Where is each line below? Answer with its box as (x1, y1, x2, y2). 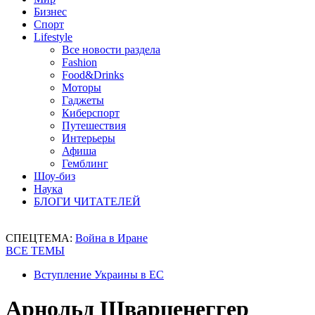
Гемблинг (62, 157, 108, 169)
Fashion (62, 56, 97, 68)
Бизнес (34, 6, 67, 18)
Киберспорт (62, 107, 120, 119)
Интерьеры (62, 132, 115, 144)
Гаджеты (62, 94, 104, 106)
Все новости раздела (62, 44, 160, 56)
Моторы (62, 82, 101, 94)
